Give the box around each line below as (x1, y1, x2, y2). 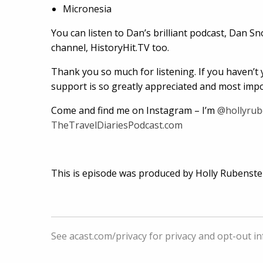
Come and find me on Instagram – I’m (51, 103, 217, 117)
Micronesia (63, 2, 112, 15)
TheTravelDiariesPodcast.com (51, 118, 183, 131)
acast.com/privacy (69, 229, 147, 242)
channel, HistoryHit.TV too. (51, 41, 169, 54)
